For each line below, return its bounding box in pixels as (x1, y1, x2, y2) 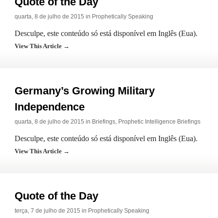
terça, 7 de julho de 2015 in (15, 207, 88, 214)
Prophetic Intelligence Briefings (118, 118, 200, 125)
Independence (15, 101, 85, 113)
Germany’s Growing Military (15, 85, 155, 97)
